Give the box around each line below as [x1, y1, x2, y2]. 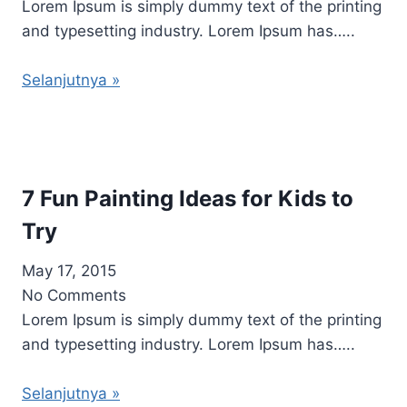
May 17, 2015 [22, 262, 116, 280]
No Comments [22, 286, 126, 304]
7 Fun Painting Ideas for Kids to [22, 185, 353, 212]
